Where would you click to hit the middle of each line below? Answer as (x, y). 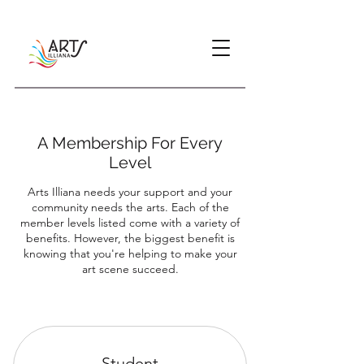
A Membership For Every (130, 143)
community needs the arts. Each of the (130, 207)
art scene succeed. (130, 269)
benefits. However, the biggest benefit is (130, 238)
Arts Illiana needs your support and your (130, 192)
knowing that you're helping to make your (130, 253)
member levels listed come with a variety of (130, 223)
